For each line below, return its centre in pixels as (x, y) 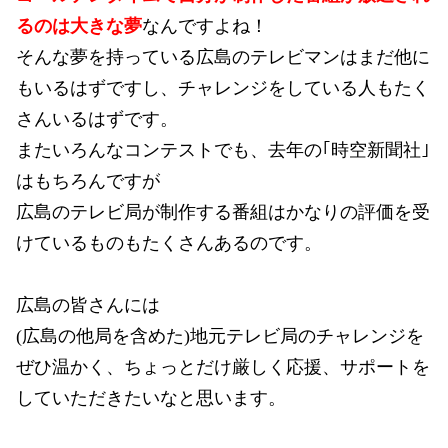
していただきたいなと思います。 (151, 397)
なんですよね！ (205, 25)
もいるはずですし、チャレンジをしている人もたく (223, 87)
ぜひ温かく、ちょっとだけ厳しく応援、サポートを (223, 366)
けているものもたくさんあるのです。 (169, 242)
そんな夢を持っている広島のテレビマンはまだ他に (223, 56)
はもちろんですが (88, 180)
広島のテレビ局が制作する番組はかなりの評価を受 (223, 211)
